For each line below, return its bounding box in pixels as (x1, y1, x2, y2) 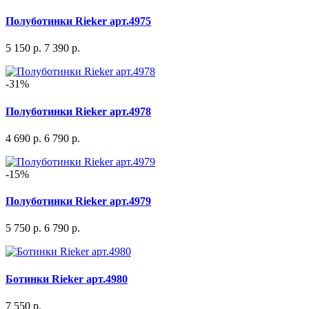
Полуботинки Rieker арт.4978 (6, 105, 151, 117)
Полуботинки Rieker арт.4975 (6, 14, 151, 27)
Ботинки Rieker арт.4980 (6, 272, 128, 285)
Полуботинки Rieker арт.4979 (6, 195, 151, 208)
